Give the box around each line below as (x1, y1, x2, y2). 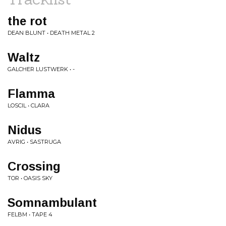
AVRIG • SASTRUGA (8, 138, 61, 145)
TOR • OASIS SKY (8, 175, 52, 182)
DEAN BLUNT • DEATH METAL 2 (8, 29, 95, 36)
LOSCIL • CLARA (8, 102, 49, 109)
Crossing (8, 159, 61, 173)
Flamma (8, 87, 55, 100)
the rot (8, 14, 47, 28)
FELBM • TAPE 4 (8, 211, 52, 218)
